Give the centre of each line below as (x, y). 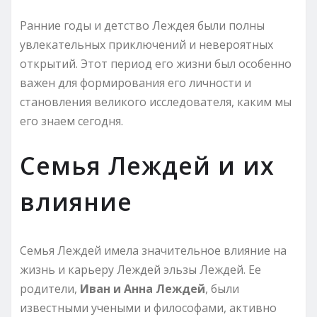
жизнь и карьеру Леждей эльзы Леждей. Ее (140, 269)
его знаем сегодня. (71, 121)
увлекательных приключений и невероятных (146, 44)
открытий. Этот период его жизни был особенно (156, 63)
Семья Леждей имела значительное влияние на (153, 250)
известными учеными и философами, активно (148, 307)
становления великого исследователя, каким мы (156, 102)
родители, (50, 288)
